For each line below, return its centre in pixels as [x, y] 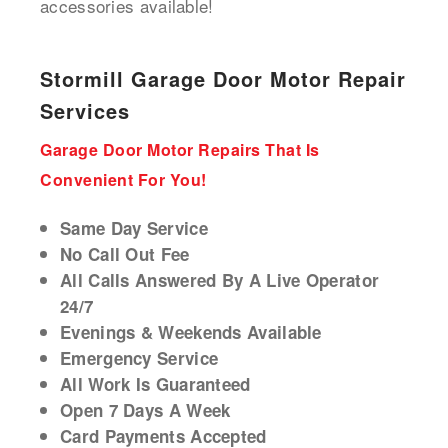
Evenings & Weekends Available [193, 332]
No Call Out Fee [125, 254]
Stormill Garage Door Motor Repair [223, 79]
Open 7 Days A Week [145, 410]
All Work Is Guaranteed [155, 384]
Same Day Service [134, 228]
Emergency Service [139, 358]
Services [85, 111]
